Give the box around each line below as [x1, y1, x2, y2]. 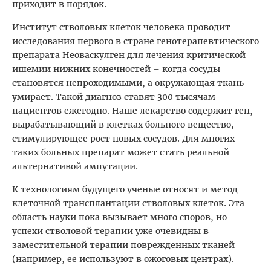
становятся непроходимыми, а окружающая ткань [12, 77, 244, 88]
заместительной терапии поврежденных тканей [12, 239, 235, 250]
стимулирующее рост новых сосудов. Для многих [12, 132, 235, 144]
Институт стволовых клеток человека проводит [12, 21, 230, 33]
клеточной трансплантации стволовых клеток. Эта [12, 197, 244, 209]
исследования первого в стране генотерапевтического [12, 35, 259, 47]
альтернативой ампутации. [12, 160, 138, 172]
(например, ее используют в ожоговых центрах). [12, 253, 234, 264]
